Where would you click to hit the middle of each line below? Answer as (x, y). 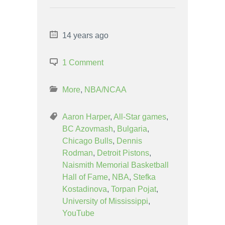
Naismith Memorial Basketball (116, 165)
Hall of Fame (85, 177)
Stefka (144, 177)
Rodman (78, 153)
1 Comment (83, 62)
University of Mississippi (105, 201)
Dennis (129, 141)
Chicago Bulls (87, 141)
